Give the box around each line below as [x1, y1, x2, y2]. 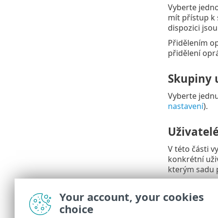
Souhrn [167, 187, 207, 203]
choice [59, 201, 93, 216]
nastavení [167, 100, 203, 111]
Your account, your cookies [59, 189, 204, 204]
